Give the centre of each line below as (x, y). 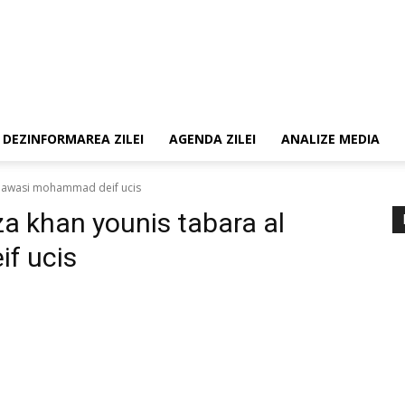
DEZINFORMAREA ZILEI (73, 139)
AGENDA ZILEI (212, 139)
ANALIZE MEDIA (330, 139)
